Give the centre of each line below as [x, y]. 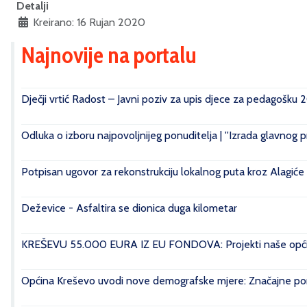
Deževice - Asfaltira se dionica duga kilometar [129, 208]
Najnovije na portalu [109, 55]
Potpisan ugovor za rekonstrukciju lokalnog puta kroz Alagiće [163, 172]
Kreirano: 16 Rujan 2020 [89, 22]
